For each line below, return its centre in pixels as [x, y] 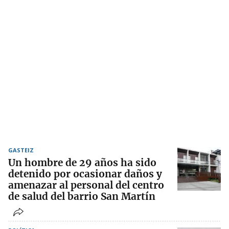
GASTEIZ [21, 150]
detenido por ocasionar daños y [85, 174]
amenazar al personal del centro [86, 185]
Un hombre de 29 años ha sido [82, 163]
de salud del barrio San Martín [82, 197]
